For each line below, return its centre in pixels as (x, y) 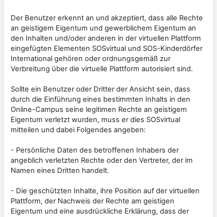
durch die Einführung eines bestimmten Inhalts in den (101, 99)
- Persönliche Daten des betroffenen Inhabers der (95, 150)
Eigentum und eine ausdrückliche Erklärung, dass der (100, 211)
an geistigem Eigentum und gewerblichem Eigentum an (103, 28)
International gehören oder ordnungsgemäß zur (91, 58)
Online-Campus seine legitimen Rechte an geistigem (99, 109)
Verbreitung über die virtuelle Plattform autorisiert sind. (102, 69)
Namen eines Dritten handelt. (60, 170)
